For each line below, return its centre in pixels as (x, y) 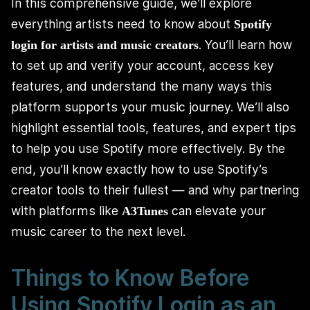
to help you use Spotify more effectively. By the (148, 149)
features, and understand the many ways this (142, 86)
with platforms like (66, 211)
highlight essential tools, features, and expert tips (154, 128)
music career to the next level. (98, 232)
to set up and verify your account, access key (143, 66)
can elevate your (217, 211)
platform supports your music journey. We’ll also (150, 107)
